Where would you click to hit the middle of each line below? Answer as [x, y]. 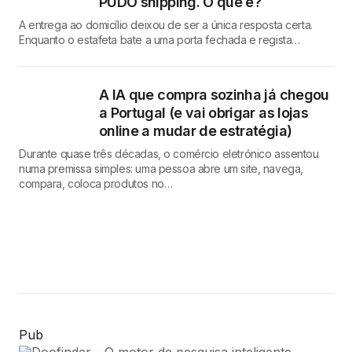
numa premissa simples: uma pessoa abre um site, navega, [161, 169]
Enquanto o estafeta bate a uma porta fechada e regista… [159, 40]
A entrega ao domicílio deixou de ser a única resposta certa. [166, 25]
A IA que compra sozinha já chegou [214, 95]
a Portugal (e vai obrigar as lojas [203, 113]
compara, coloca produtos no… [96, 184]
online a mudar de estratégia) [196, 131]
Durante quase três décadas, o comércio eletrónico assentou [169, 154]
